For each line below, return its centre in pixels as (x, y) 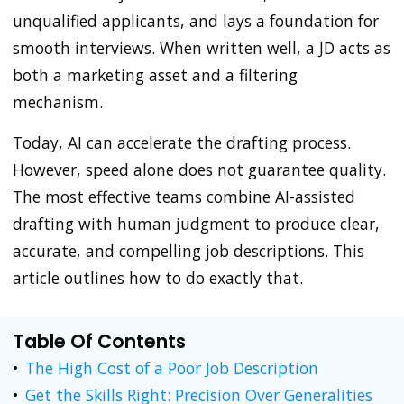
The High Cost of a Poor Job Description (172, 367)
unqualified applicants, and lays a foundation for (196, 20)
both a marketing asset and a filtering (155, 74)
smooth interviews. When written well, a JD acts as (202, 47)
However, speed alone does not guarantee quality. (199, 170)
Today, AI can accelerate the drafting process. (182, 143)
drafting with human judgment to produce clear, (196, 224)
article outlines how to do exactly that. (158, 278)
